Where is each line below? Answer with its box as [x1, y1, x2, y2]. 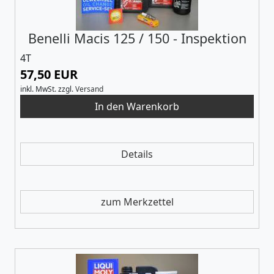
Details [121, 147, 153, 161]
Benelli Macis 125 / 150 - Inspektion [28, 29, 246, 47]
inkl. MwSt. [20, 83, 56, 94]
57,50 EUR [20, 65, 78, 83]
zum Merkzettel [100, 194, 174, 209]
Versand [75, 83, 103, 94]
